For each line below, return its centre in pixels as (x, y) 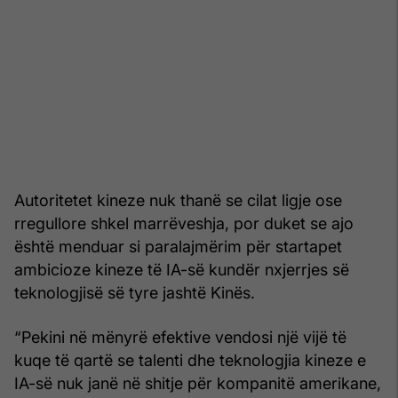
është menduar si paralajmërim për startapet (178, 246)
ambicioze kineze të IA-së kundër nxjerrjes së (182, 269)
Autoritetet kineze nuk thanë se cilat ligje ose (178, 200)
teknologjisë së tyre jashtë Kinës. (135, 292)
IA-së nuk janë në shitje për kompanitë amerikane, (198, 383)
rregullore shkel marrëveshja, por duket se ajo (184, 223)
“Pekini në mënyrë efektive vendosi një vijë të (180, 337)
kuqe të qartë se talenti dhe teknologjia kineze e (190, 360)
